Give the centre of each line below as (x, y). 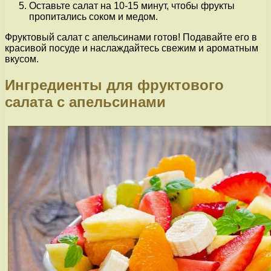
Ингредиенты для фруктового (114, 85)
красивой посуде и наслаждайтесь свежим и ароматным (132, 48)
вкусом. (22, 59)
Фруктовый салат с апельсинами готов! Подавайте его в (131, 38)
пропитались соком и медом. (93, 17)
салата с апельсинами (85, 102)
